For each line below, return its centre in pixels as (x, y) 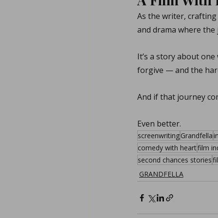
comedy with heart (167, 148)
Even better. (159, 124)
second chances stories (175, 160)
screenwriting (159, 136)
